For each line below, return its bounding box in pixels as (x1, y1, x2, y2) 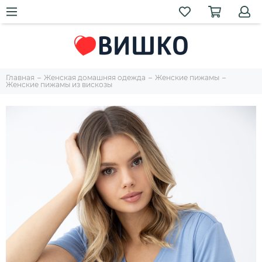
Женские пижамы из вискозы (6, 80, 112, 89)
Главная (6, 73, 35, 82)
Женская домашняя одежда (44, 73, 146, 82)
